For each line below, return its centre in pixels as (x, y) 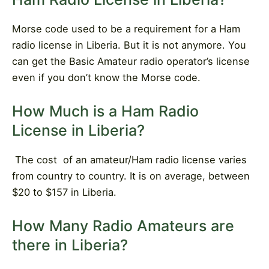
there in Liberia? (70, 245)
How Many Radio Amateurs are (123, 226)
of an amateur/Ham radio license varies (155, 160)
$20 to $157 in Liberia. (64, 192)
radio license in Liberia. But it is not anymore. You (129, 45)
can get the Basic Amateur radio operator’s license (131, 61)
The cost (36, 160)
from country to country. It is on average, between (131, 176)
